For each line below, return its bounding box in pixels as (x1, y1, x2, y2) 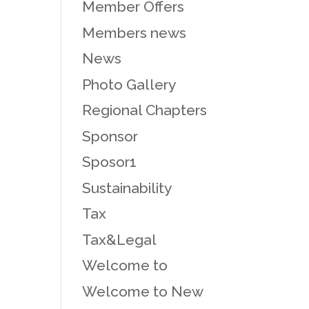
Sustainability (82, 179, 172, 197)
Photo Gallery (82, 75, 177, 93)
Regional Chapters (82, 101, 208, 119)
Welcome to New (82, 282, 204, 300)
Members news (82, 23, 187, 41)
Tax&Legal (82, 230, 157, 248)
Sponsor (82, 127, 139, 145)
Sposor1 (82, 153, 137, 170)
